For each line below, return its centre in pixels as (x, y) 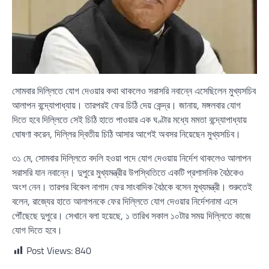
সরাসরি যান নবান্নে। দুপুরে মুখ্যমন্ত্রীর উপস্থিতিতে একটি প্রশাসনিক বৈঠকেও (128, 172)
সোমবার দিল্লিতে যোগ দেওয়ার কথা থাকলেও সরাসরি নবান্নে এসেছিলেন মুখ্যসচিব (134, 90)
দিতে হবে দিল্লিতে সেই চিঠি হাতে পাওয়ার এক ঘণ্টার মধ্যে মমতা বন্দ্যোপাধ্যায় (129, 119)
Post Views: (50, 250)
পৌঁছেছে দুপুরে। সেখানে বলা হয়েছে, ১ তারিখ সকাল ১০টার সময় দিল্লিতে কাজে (131, 215)
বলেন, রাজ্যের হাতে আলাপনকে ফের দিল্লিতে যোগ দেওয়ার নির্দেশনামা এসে (125, 201)
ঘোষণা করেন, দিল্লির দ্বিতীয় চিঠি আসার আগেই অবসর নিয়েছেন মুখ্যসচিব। (126, 134)
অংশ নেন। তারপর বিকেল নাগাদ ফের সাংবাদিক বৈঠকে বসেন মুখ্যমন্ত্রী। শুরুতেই (132, 186)
